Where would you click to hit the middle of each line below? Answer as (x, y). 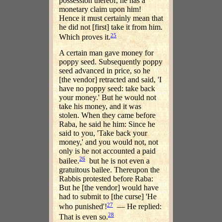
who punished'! (83, 207)
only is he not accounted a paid (107, 151)
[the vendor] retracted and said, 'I (110, 80)
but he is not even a (117, 161)
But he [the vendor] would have (109, 188)
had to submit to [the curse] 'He (108, 197)
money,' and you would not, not (109, 142)
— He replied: (137, 207)
